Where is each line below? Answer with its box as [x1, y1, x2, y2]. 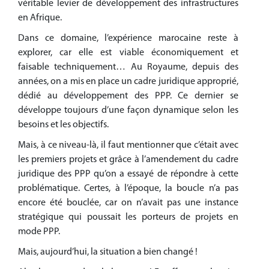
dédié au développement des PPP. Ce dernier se [18, 91, 238, 101]
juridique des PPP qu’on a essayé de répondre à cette [18, 169, 238, 180]
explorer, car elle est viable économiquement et [18, 48, 238, 58]
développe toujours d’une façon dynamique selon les [18, 106, 238, 116]
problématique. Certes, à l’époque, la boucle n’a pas [18, 184, 238, 194]
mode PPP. [18, 227, 60, 237]
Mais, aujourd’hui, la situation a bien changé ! [18, 247, 198, 258]
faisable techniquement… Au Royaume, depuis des [18, 62, 238, 73]
